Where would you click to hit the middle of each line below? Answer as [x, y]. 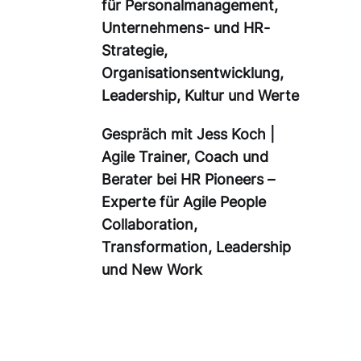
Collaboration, [149, 225]
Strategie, [135, 51]
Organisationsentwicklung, [193, 73]
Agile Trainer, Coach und [185, 157]
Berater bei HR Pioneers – [188, 180]
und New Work [152, 270]
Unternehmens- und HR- [186, 28]
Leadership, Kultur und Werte [200, 96]
